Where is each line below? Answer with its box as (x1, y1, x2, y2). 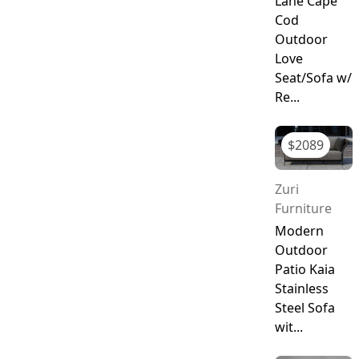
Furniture (274, 199, 332, 217)
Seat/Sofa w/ (274, 69, 352, 87)
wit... (274, 317, 303, 336)
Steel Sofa (274, 298, 335, 317)
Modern (274, 221, 324, 240)
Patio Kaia (274, 260, 335, 278)
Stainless (274, 279, 329, 297)
